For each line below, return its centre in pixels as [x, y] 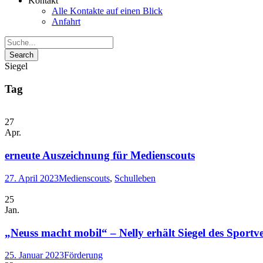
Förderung [83, 255]
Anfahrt [66, 21]
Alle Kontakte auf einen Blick [107, 11]
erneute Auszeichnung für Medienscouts [100, 156]
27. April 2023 [32, 178]
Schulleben [135, 178]
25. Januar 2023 [34, 255]
